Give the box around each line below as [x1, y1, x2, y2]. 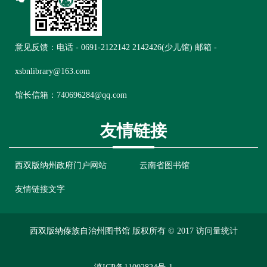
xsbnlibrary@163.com [15, 67, 90, 76]
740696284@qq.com [57, 91, 127, 100]
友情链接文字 [15, 185, 65, 194]
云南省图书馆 [139, 161, 190, 170]
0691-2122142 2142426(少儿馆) [81, 43, 193, 52]
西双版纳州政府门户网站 [15, 161, 107, 170]
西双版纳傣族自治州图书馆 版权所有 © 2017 [29, 226, 196, 235]
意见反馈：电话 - [15, 43, 81, 52]
